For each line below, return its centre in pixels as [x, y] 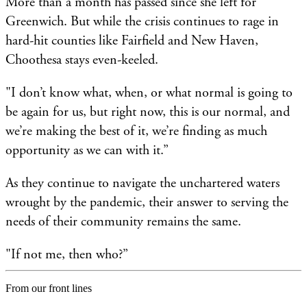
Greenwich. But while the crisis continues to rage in [142, 21]
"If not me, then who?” [67, 254]
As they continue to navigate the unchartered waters [143, 183]
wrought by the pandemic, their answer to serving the [147, 202]
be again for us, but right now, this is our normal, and [148, 112]
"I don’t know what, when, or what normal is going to [149, 93]
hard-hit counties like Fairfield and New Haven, [132, 40]
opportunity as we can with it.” [89, 150]
